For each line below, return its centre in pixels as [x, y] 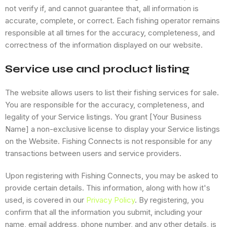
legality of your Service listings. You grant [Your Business [103, 117]
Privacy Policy [110, 200]
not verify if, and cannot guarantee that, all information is [102, 9]
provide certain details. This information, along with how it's [108, 188]
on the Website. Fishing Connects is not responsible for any [108, 141]
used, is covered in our [46, 200]
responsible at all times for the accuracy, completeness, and [110, 33]
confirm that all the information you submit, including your [104, 212]
